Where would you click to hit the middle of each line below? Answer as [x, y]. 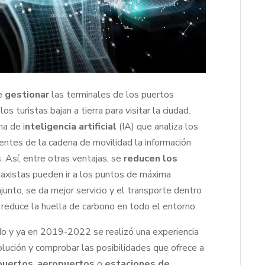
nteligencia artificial [71, 127]
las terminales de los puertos [112, 95]
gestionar [27, 95]
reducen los [151, 159]
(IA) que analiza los [158, 127]
